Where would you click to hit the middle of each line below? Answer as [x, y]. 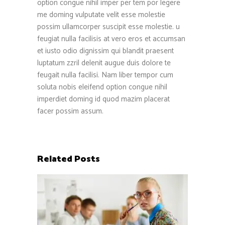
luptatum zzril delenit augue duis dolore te [104, 63]
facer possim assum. [70, 111]
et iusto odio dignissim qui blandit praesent [105, 51]
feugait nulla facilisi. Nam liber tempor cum [105, 75]
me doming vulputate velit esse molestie [101, 15]
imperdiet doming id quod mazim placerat [103, 99]
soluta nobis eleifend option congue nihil [102, 87]
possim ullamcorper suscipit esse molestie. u [108, 27]
